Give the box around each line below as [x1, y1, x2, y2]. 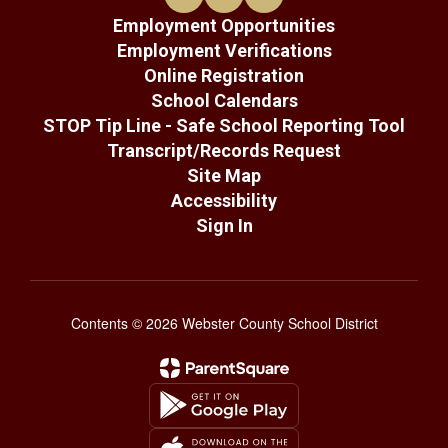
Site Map [187, 164, 261, 186]
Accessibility [171, 189, 277, 211]
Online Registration [144, 64, 304, 86]
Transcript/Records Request [107, 139, 341, 161]
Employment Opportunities [113, 14, 335, 36]
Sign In [195, 214, 253, 236]
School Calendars [150, 89, 298, 111]
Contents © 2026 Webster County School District [70, 312, 378, 333]
